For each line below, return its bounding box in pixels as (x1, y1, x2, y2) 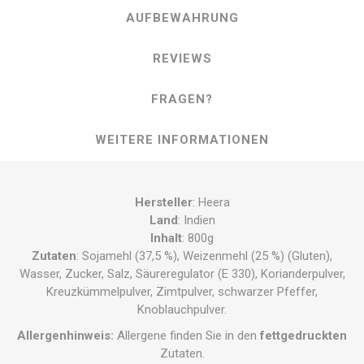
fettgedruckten (260, 328, 347, 344)
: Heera (192, 195, 230, 210)
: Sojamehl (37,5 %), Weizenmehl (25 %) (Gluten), (76, 249, 332, 264)
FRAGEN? (151, 92, 213, 107)
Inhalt (150, 231, 182, 246)
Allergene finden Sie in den (114, 328, 260, 344)
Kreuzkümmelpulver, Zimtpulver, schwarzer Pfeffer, (46, 284, 318, 300)
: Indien (177, 213, 215, 228)
